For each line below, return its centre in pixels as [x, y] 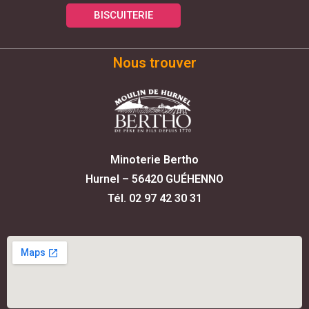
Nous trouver [154, 63]
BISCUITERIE [124, 16]
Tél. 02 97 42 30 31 [154, 199]
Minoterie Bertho [154, 160]
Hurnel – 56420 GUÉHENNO [154, 179]
